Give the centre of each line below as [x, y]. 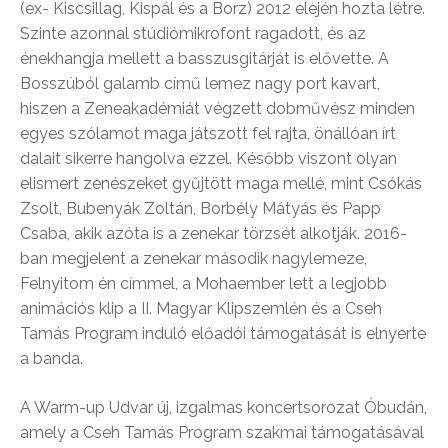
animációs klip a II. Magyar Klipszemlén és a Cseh [201, 309]
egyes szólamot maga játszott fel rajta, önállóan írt [208, 134]
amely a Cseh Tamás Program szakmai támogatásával [222, 433]
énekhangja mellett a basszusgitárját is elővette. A [204, 59]
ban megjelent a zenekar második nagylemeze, [193, 259]
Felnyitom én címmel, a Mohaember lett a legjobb [203, 284]
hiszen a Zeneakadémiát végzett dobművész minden [217, 109]
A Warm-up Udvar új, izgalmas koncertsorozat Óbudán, [223, 408]
